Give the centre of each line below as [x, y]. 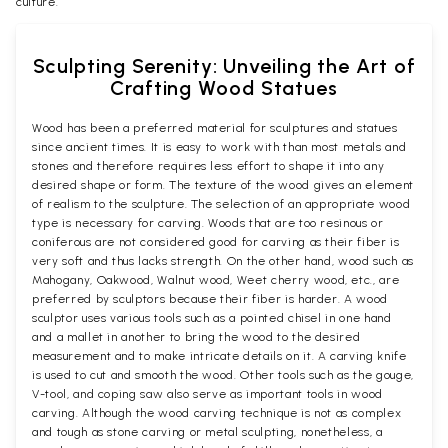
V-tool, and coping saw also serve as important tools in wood [207, 394]
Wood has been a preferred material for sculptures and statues [215, 128]
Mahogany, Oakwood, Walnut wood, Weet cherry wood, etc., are [216, 280]
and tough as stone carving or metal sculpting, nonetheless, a [207, 432]
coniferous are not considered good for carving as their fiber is [216, 242]
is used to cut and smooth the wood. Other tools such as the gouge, [223, 375]
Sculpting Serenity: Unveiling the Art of [224, 66]
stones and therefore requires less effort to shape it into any [208, 166]
